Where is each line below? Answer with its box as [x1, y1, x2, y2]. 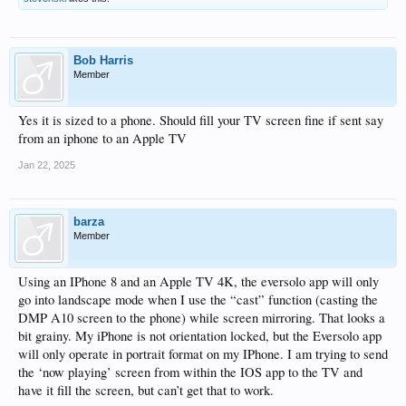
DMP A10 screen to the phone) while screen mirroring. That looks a [18, 308, 385, 326]
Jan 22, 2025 [18, 159, 75, 170]
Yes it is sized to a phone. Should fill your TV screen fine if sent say [18, 111, 383, 129]
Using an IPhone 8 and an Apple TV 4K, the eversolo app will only [18, 272, 379, 290]
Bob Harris [73, 53, 133, 67]
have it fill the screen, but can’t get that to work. [18, 381, 274, 399]
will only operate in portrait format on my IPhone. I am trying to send [18, 344, 388, 362]
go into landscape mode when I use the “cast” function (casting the [18, 290, 378, 308]
